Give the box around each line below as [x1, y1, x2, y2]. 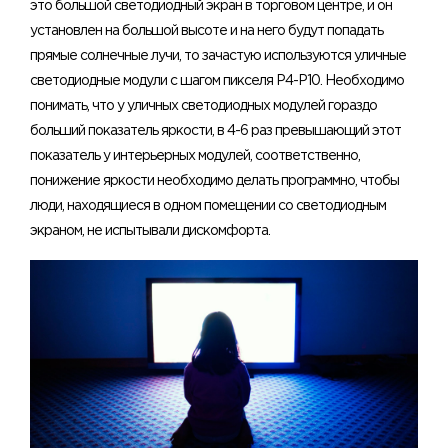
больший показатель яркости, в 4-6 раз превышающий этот [30, 124, 401, 137]
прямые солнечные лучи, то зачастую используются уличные [30, 49, 406, 62]
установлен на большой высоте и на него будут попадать [30, 24, 383, 37]
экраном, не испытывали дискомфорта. [30, 224, 270, 237]
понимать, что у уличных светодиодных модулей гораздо [30, 99, 377, 112]
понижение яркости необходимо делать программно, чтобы [30, 174, 399, 187]
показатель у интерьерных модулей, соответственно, [30, 149, 360, 162]
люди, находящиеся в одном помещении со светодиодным [30, 199, 386, 212]
